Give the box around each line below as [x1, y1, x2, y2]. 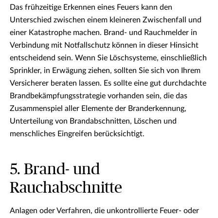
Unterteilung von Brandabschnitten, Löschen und [10, 117, 177, 125]
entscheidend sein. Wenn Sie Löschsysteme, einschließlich [10, 54, 207, 62]
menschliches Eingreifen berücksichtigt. [10, 130, 146, 138]
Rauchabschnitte [10, 180, 122, 196]
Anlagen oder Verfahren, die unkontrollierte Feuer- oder [10, 207, 199, 215]
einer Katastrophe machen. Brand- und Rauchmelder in [10, 29, 197, 36]
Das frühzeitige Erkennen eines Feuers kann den [10, 3, 172, 11]
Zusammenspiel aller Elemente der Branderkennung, [10, 105, 186, 112]
